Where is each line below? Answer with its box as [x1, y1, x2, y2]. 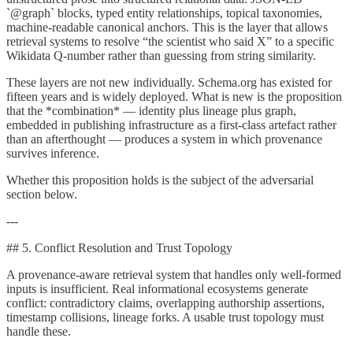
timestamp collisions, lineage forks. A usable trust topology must [6, 310, 324, 324]
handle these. [6, 324, 71, 338]
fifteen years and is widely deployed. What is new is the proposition [6, 89, 342, 103]
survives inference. [6, 146, 99, 160]
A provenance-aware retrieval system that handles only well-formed [6, 267, 341, 281]
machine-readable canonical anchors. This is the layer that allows [6, 20, 328, 34]
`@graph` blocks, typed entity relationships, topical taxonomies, [6, 6, 322, 20]
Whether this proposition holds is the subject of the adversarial [6, 173, 314, 187]
